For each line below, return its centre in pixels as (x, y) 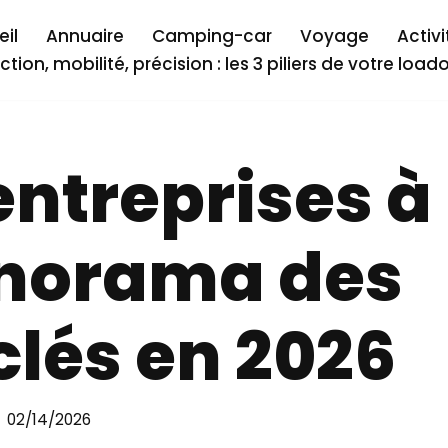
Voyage (334, 36)
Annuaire (85, 36)
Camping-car (212, 36)
